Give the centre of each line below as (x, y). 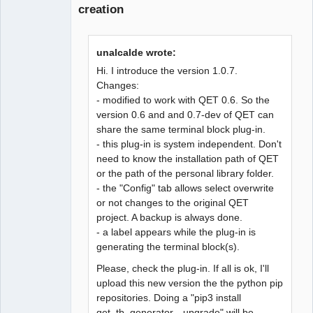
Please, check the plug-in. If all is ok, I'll (183, 269)
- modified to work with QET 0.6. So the (183, 100)
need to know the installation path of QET (188, 159)
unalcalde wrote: (137, 53)
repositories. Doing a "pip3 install (169, 298)
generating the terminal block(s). (168, 247)
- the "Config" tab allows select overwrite (185, 188)
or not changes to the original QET (173, 203)
